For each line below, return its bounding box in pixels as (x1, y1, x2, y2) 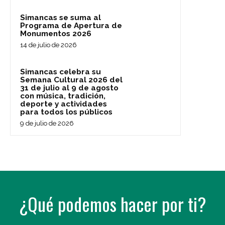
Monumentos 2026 (20, 29, 91, 38)
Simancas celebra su (20, 67, 101, 76)
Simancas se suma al (20, 13, 101, 22)
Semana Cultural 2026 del (20, 75, 123, 84)
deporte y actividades (20, 99, 107, 108)
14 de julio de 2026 (20, 41, 77, 49)
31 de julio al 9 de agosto (20, 83, 119, 92)
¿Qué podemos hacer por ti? (19, 190, 206, 217)
